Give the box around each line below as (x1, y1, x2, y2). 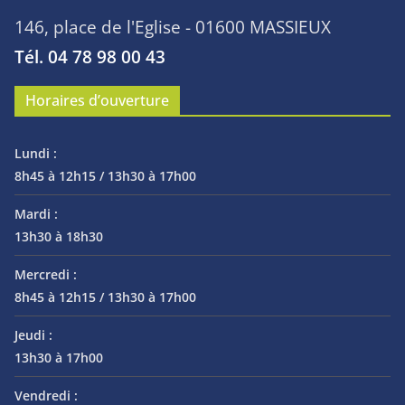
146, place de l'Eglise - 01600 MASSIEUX (14, 15, 331, 39)
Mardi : (14, 205, 58, 223)
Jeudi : (14, 326, 52, 344)
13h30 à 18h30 (14, 228, 103, 246)
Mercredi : (14, 266, 77, 284)
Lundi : (14, 145, 57, 163)
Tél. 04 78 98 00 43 (14, 45, 165, 69)
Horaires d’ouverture (25, 90, 169, 111)
